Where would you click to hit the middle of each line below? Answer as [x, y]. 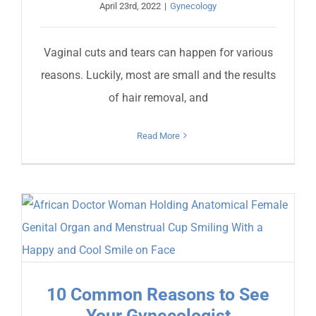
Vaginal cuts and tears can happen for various [158, 52]
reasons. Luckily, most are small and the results [158, 75]
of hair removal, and [158, 97]
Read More [158, 135]
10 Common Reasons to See [158, 294]
